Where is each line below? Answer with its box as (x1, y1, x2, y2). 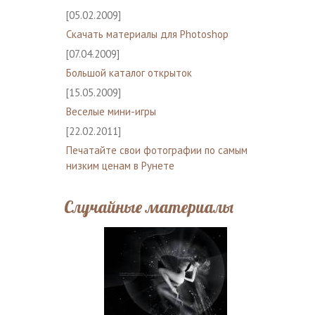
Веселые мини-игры (65, 104, 156, 118)
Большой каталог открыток (65, 65, 192, 79)
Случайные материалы (63, 195, 233, 217)
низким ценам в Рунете (65, 158, 174, 172)
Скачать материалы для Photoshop (65, 27, 229, 41)
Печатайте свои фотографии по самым (65, 143, 247, 157)
